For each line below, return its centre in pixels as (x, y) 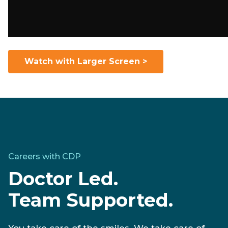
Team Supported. (91, 200)
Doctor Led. (63, 179)
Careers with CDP (45, 157)
